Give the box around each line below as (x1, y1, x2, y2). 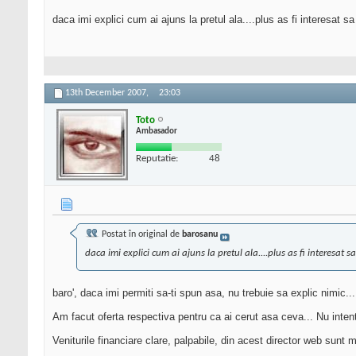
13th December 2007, (65, 88, 151, 99)
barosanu (182, 230, 218, 240)
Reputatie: (136, 153, 178, 164)
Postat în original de (99, 230, 182, 240)
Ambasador (136, 126, 177, 136)
